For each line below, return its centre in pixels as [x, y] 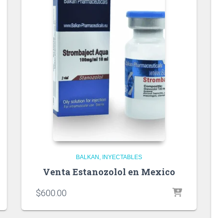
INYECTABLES [122, 157]
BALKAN [88, 157]
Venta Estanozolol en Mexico [109, 172]
